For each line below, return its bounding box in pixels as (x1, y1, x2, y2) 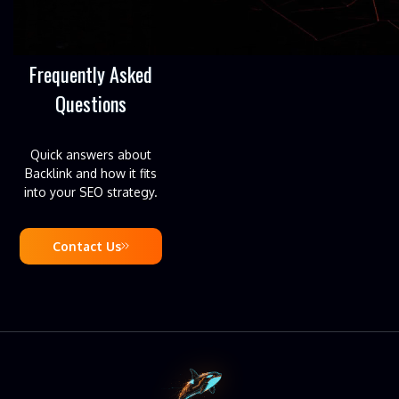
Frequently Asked (29, 59, 153, 88)
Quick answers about (30, 146, 152, 162)
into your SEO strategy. (24, 183, 159, 199)
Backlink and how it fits (25, 165, 158, 181)
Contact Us (53, 238, 122, 254)
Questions (55, 88, 127, 118)
